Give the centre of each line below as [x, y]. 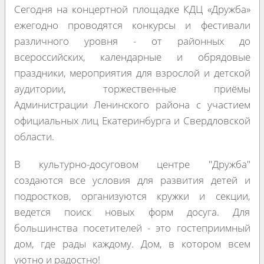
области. [34, 136]
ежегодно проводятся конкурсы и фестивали [132, 25]
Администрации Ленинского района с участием [132, 104]
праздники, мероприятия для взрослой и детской [132, 72]
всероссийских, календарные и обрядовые [132, 57]
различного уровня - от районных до [132, 41]
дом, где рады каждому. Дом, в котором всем [132, 243]
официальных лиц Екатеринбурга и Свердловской [132, 120]
